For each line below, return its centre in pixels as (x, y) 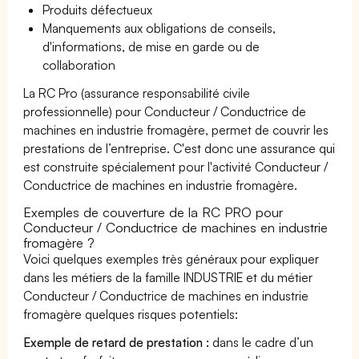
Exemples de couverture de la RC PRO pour (153, 212)
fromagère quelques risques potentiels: (131, 314)
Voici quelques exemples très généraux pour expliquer (171, 258)
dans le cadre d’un (262, 342)
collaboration (79, 65)
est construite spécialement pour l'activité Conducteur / (176, 166)
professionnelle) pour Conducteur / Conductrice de (165, 111)
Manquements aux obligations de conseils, (159, 28)
